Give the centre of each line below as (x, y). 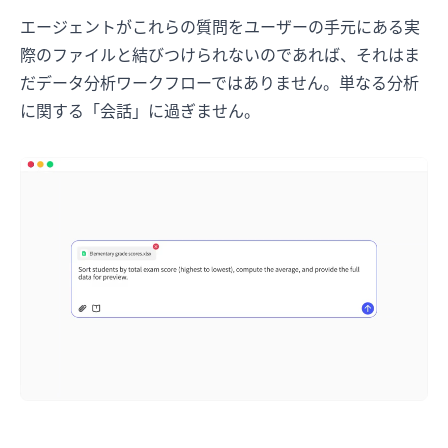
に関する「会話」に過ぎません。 (140, 111)
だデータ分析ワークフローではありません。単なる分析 (219, 83)
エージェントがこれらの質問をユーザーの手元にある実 (220, 27)
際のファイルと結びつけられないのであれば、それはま (220, 55)
